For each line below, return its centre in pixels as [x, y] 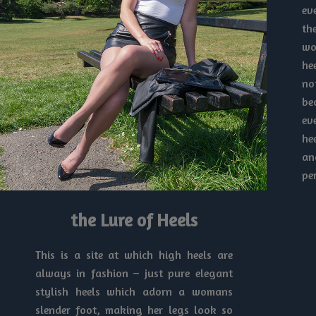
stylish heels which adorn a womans [134, 291]
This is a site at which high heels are [134, 254]
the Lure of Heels [134, 220]
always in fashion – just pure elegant [134, 273]
